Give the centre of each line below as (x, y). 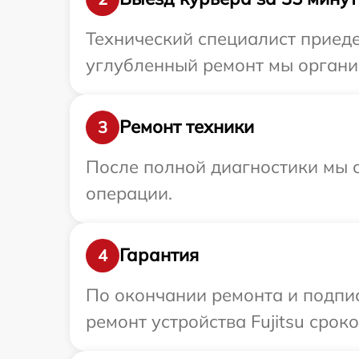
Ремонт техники (187, 127)
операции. (129, 193)
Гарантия (159, 255)
